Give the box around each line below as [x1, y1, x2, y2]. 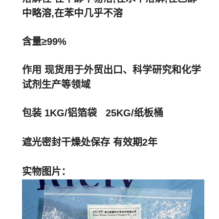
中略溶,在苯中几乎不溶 [22, 8, 123, 19]
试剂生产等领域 [22, 79, 90, 90]
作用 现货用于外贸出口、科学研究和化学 [22, 65, 201, 75]
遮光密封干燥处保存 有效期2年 [22, 137, 157, 148]
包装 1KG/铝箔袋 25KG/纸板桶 [22, 108, 166, 118]
